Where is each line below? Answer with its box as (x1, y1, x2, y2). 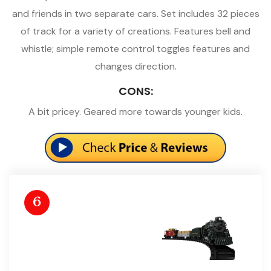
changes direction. (94, 59, 177, 73)
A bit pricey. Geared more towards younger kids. (28, 105, 243, 118)
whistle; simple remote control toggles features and (21, 42, 250, 55)
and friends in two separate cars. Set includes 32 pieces (11, 7, 260, 20)
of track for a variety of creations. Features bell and (21, 24, 250, 38)
